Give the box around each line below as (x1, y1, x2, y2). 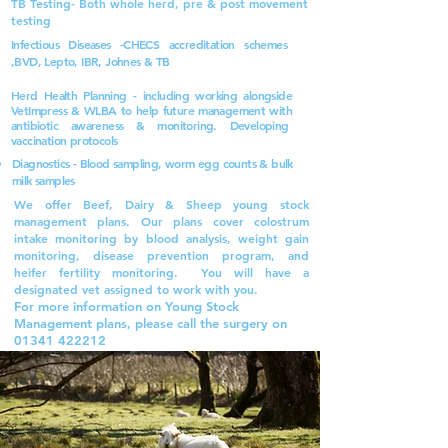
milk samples (12, 172, 75, 188)
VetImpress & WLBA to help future (11, 102, 199, 118)
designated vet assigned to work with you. (14, 281, 258, 297)
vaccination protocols (11, 132, 121, 148)
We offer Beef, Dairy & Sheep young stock (14, 196, 309, 212)
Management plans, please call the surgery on (14, 315, 287, 331)
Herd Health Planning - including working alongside (11, 87, 292, 103)
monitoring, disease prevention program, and (14, 247, 309, 263)
